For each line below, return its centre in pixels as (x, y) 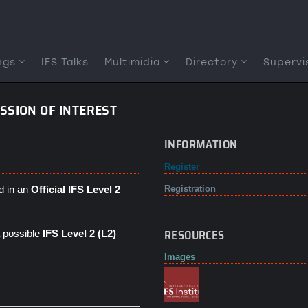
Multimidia (132, 62)
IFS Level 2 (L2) (79, 233)
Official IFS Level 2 (76, 189)
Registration (190, 189)
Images (180, 257)
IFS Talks (65, 62)
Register (182, 167)
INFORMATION (201, 144)
